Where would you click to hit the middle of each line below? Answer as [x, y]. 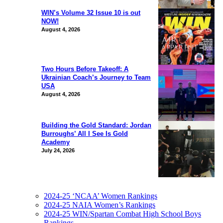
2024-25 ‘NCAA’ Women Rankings [101, 196]
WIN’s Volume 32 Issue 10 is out [91, 12]
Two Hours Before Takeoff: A [85, 69]
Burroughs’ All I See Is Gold [85, 133]
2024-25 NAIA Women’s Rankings [100, 205]
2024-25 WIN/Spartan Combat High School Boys [122, 214]
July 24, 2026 [58, 150]
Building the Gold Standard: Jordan [96, 125]
